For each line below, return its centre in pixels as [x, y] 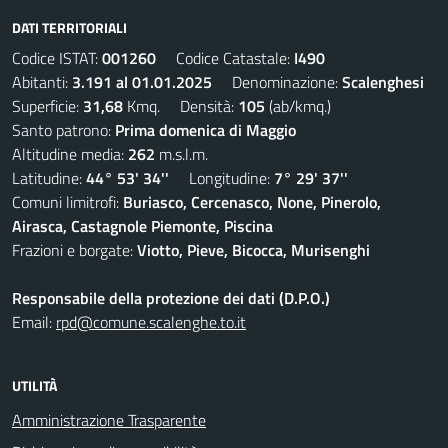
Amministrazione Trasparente [109, 420]
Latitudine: [49, 178]
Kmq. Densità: [180, 106]
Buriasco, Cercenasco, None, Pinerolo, [252, 202]
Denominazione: [277, 82]
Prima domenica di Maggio [205, 130]
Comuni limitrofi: [67, 202]
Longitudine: [221, 178]
